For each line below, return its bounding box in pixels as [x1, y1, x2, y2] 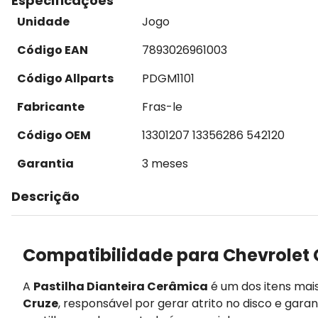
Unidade [17, 13, 70, 30]
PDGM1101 [142, 70, 194, 87]
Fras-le [142, 99, 182, 115]
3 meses [142, 155, 188, 172]
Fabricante [17, 99, 84, 115]
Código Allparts [17, 70, 114, 87]
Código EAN [17, 42, 88, 58]
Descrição [11, 187, 79, 205]
